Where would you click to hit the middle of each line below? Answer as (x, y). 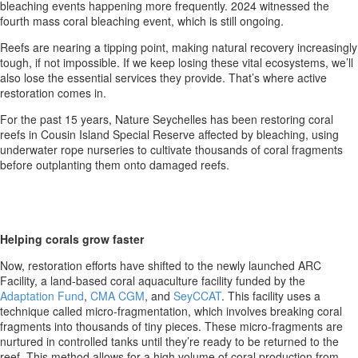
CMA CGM (117, 296)
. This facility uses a (271, 296)
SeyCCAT (197, 296)
